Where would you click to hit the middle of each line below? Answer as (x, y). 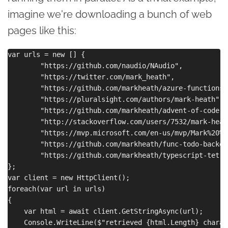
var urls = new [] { (48, 54)
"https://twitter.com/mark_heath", (93, 77)
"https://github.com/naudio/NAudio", (97, 65)
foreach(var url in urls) (56, 189)
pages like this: (42, 30)
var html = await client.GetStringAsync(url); (105, 211)
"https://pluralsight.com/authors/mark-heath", (116, 99)
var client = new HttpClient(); (69, 177)
